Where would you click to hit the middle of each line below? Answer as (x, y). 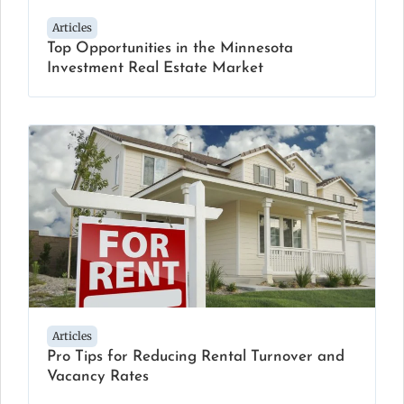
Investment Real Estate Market (155, 69)
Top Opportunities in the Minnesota (170, 49)
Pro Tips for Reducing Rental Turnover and (196, 356)
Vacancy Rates (98, 376)
